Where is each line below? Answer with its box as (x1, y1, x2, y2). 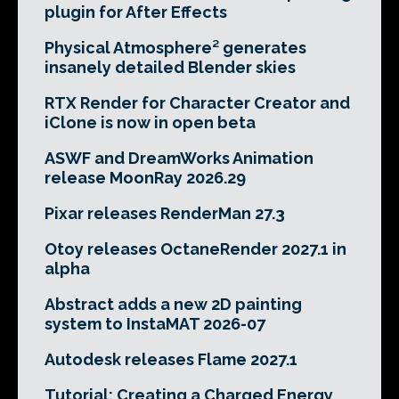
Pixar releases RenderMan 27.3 (45, 204, 285, 223)
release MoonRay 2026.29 (45, 168, 246, 187)
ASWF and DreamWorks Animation (45, 149, 313, 167)
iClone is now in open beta (45, 113, 256, 132)
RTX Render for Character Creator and (45, 94, 350, 112)
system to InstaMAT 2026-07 (45, 314, 265, 333)
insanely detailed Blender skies (45, 58, 296, 77)
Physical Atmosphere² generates (45, 38, 306, 57)
